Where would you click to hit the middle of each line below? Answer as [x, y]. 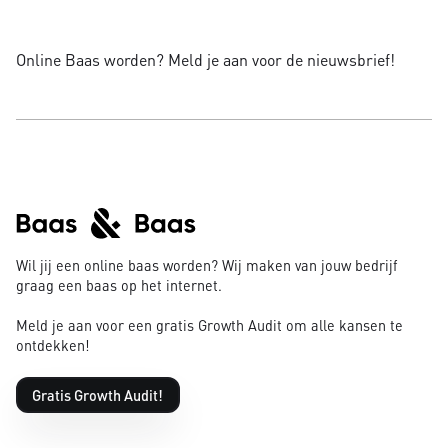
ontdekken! [53, 345]
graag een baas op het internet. [119, 285]
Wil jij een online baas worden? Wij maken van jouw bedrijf [207, 265]
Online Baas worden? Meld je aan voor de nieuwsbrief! [205, 59]
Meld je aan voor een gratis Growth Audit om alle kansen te [209, 325]
